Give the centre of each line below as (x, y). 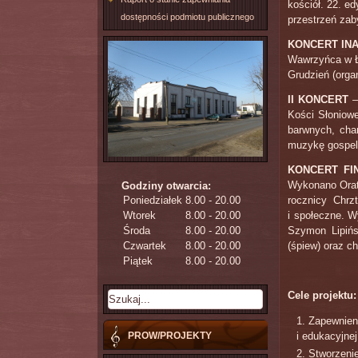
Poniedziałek (153, 200)
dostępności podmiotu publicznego (187, 17)
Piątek (138, 261)
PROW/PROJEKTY (170, 335)
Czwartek (145, 245)
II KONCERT (320, 99)
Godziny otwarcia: (166, 185)
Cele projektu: (322, 295)
